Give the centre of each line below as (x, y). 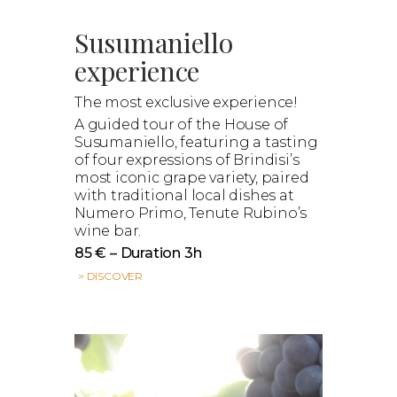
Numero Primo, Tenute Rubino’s (191, 213)
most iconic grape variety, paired (192, 177)
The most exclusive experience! (186, 102)
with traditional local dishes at (184, 195)
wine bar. (108, 230)
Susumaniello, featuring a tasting (196, 142)
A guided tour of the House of (182, 124)
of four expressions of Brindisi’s (187, 160)
